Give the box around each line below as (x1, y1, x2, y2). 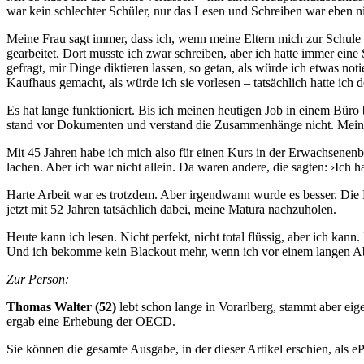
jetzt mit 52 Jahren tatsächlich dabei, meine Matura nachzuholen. (6, 201, 336, 216)
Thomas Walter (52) (6, 299, 116, 314)
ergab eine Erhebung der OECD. (6, 314, 175, 328)
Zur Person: (6, 271, 69, 286)
